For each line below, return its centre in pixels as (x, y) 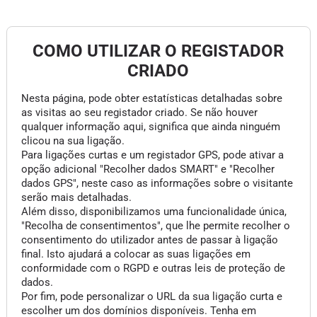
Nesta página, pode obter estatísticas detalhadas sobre (151, 98)
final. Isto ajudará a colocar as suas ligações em (136, 254)
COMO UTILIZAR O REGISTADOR (158, 51)
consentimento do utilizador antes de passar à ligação (149, 240)
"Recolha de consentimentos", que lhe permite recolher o (155, 226)
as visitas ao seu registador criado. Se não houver (139, 113)
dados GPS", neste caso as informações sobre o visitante (157, 183)
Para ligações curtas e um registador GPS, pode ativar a (152, 155)
